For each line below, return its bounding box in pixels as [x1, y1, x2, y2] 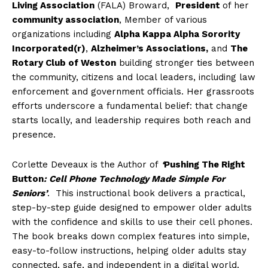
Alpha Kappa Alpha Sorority [114, 29, 240, 40]
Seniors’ [12, 188, 47, 199]
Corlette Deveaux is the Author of [12, 159, 162, 170]
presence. [12, 129, 56, 141]
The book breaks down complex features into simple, [12, 231, 249, 242]
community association [12, 14, 119, 26]
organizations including [12, 29, 114, 40]
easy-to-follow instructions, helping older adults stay [12, 245, 246, 257]
